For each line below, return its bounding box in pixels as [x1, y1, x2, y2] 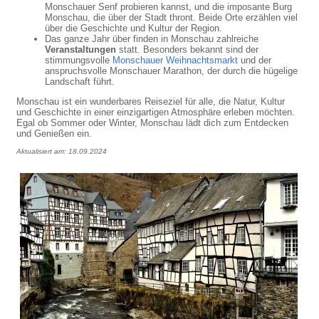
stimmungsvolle [45, 54, 113, 66]
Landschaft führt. [45, 75, 115, 87]
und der [238, 54, 272, 66]
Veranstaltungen [45, 43, 117, 55]
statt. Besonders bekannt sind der [116, 43, 259, 55]
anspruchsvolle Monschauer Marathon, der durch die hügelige [45, 65, 298, 76]
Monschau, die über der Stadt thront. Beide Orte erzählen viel [45, 11, 298, 23]
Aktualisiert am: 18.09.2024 [16, 147, 108, 156]
